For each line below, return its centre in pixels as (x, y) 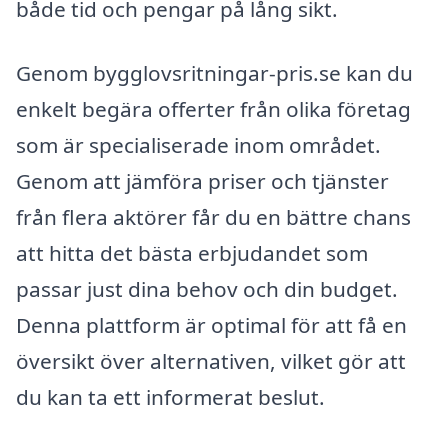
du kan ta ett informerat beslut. (170, 397)
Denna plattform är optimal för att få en (211, 325)
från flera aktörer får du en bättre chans (213, 217)
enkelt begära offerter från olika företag (213, 109)
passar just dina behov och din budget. (207, 289)
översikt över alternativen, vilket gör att (211, 361)
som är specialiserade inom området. (198, 145)
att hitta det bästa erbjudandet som (192, 253)
